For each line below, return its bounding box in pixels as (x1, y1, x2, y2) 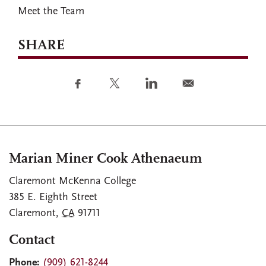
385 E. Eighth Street (9, 192, 97, 203)
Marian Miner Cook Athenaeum (9, 152, 202, 166)
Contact (9, 233, 55, 248)
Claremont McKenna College (9, 176, 136, 187)
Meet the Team (18, 5, 84, 17)
